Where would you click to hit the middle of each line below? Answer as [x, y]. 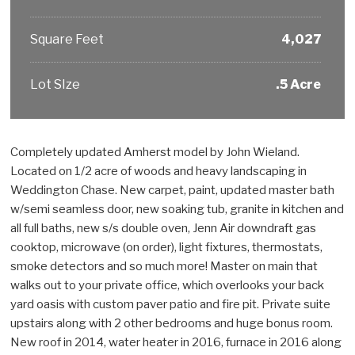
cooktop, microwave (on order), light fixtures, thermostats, [167, 247]
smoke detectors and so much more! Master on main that [164, 266]
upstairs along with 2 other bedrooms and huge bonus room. [172, 323]
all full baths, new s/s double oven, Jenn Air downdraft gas [164, 228]
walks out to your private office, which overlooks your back [168, 285]
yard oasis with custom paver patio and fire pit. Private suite [171, 304]
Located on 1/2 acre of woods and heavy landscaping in [159, 171]
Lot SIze [55, 84]
